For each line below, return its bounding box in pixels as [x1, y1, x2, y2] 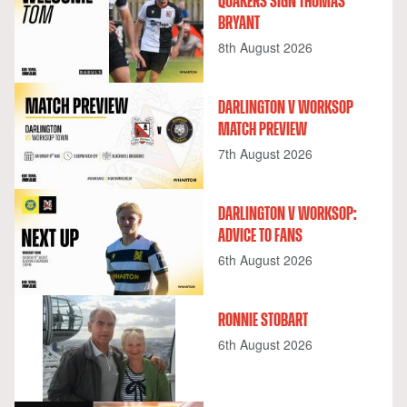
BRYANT [218, 14, 260, 33]
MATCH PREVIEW [218, 120, 307, 139]
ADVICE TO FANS [218, 226, 303, 245]
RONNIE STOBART [218, 311, 308, 330]
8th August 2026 [218, 37, 313, 56]
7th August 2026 [218, 144, 313, 163]
